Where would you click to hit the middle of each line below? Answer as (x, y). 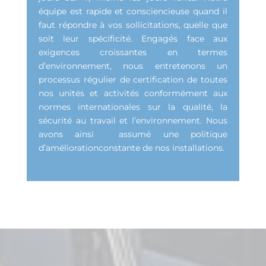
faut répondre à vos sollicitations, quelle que (133, 25)
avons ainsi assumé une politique (133, 134)
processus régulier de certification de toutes (133, 79)
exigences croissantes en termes (133, 52)
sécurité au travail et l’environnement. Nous (133, 120)
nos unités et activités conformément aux (133, 93)
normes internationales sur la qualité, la (133, 107)
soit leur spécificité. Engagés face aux (133, 38)
